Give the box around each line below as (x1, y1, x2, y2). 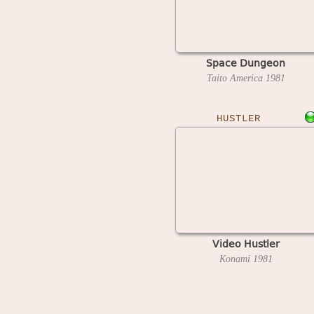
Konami (219, 253, 253, 264)
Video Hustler (212, 235, 280, 251)
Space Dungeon (206, 55, 285, 70)
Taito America (206, 72, 266, 83)
